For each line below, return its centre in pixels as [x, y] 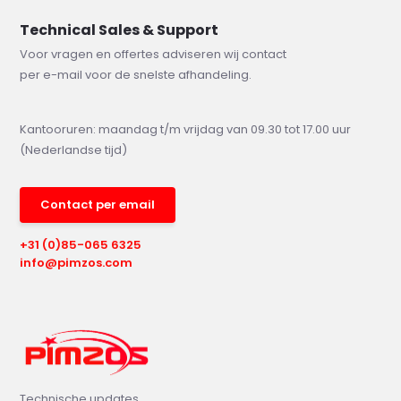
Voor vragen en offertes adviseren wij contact [154, 54]
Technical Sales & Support [119, 30]
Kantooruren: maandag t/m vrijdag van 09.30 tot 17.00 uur [186, 129]
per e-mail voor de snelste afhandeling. [136, 74]
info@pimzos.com [77, 262]
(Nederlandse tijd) [74, 149]
